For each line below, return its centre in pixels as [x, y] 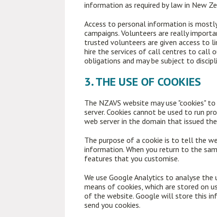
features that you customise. [132, 158]
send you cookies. [113, 205]
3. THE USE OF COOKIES [143, 82]
